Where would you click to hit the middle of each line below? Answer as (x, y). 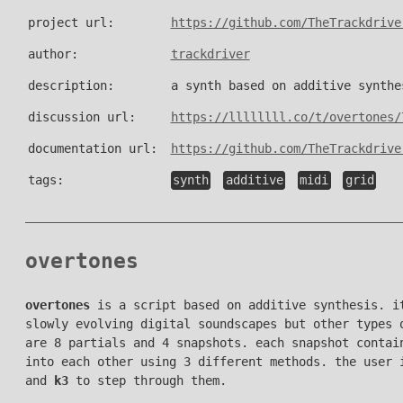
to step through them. (147, 380)
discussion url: (81, 117)
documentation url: (92, 149)
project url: (71, 23)
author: (53, 54)
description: (71, 86)
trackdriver (210, 54)
